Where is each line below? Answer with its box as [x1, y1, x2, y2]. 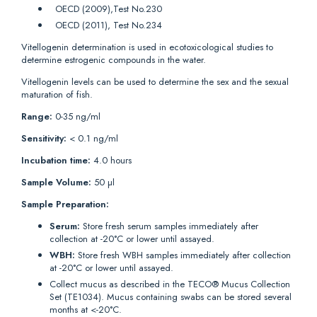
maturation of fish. [21, 87, 93, 101]
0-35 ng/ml [52, 109, 100, 123]
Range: [21, 109, 52, 123]
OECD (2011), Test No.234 [50, 18, 162, 32]
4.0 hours [91, 153, 132, 167]
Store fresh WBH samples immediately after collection [75, 248, 291, 262]
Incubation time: [21, 153, 91, 167]
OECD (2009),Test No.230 [50, 1, 162, 16]
